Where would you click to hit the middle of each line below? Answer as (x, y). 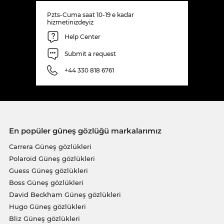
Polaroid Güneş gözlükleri (52, 158)
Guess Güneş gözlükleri (48, 170)
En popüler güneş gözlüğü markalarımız (85, 130)
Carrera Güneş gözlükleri (50, 146)
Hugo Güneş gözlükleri (47, 206)
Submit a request (90, 54)
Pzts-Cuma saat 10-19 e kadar (90, 14)
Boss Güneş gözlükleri (46, 182)
